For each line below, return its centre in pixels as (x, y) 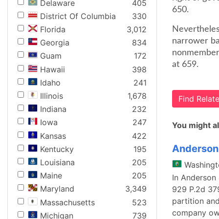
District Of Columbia (78, 16)
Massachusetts (67, 202)
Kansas (53, 136)
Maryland (57, 189)
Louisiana (57, 162)
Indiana (53, 109)
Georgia (55, 43)
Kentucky (57, 149)
